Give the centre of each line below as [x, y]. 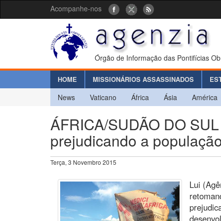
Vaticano [103, 97]
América [205, 97]
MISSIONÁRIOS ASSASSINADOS [143, 79]
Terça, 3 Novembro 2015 [83, 162]
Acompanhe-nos [76, 8]
